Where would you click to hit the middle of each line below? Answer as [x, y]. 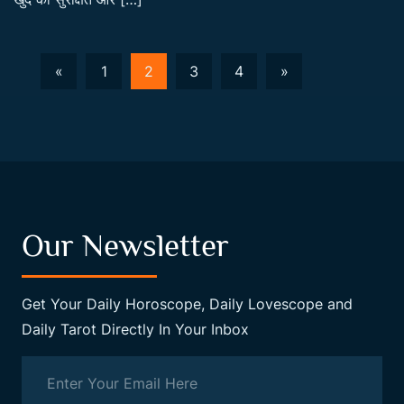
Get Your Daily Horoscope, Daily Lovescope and [187, 303]
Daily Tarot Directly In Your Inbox [135, 329]
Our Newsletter [125, 245]
